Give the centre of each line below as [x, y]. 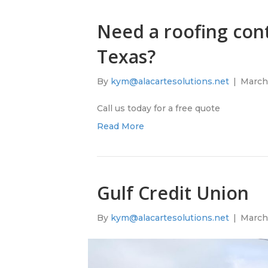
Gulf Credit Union [173, 193]
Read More [121, 127]
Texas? [126, 57]
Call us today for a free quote [159, 109]
